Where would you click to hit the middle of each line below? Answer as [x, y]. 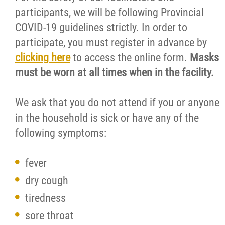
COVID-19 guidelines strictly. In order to [101, 27]
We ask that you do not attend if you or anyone [117, 103]
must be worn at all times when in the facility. [115, 73]
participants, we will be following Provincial [109, 12]
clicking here [43, 58]
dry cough [47, 181]
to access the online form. [130, 58]
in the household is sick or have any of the [107, 118]
